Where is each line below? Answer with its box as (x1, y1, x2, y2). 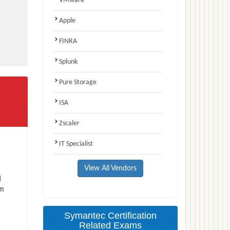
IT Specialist (59, 140, 93, 148)
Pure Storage (59, 78, 97, 86)
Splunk (59, 57, 78, 66)
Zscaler (59, 119, 80, 127)
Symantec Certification (64, 210, 157, 221)
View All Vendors (84, 164, 137, 172)
